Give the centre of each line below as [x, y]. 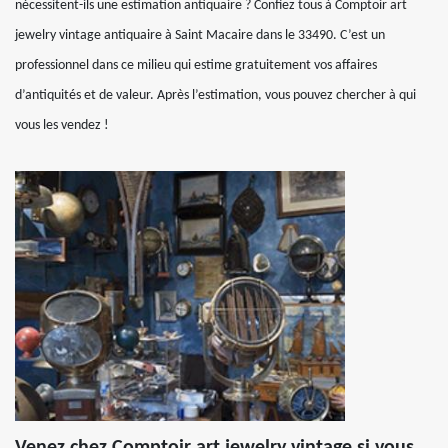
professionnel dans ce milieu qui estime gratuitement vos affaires [196, 65]
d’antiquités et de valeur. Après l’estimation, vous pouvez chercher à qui [215, 95]
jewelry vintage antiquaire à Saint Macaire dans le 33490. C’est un [200, 35]
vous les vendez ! [62, 125]
